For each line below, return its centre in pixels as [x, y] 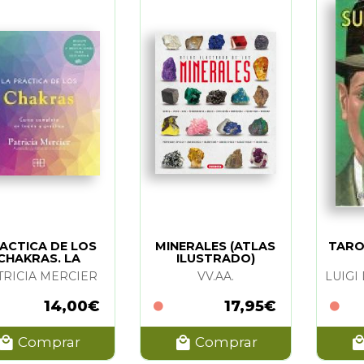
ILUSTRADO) [215, 258]
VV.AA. [215, 276]
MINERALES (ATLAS [216, 246]
